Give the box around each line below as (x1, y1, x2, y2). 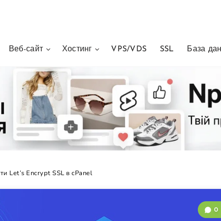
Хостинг (62, 45, 92, 53)
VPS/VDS (111, 45, 147, 53)
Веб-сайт (8, 45, 43, 53)
